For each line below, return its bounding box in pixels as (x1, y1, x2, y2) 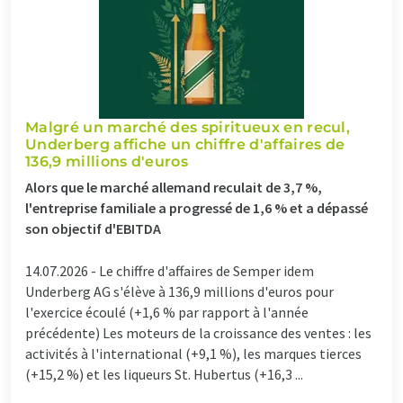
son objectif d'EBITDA (25, 219, 161, 237)
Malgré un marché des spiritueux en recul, (25, 118, 351, 136)
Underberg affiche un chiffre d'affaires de (25, 135, 345, 153)
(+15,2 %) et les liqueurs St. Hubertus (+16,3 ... (25, 364, 303, 383)
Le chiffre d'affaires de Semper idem (99, 261, 314, 280)
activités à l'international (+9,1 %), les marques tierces (25, 344, 362, 363)
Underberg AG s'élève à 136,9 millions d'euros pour (25, 282, 334, 300)
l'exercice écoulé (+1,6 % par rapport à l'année (25, 302, 309, 321)
